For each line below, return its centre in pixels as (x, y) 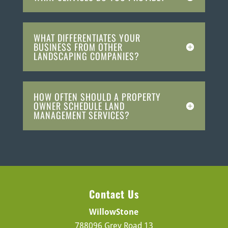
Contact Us (114, 194)
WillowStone (114, 212)
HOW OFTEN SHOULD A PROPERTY (97, 97)
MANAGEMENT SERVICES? (81, 115)
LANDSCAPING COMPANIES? (86, 56)
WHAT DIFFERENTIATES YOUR (87, 38)
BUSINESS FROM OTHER (78, 47)
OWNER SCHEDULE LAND (79, 106)
